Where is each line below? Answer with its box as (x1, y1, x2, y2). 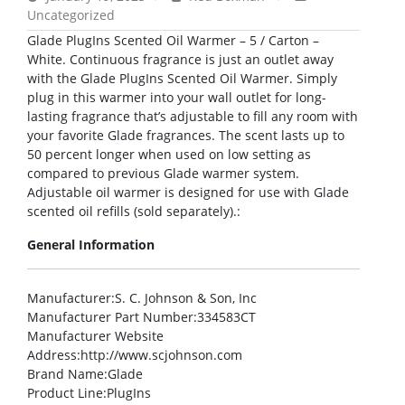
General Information (27, 236, 155, 254)
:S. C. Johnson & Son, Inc (111, 289, 257, 307)
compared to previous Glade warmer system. (27, 165, 299, 183)
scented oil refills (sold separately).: (27, 202, 240, 221)
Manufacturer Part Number (27, 308, 193, 326)
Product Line (27, 384, 103, 402)
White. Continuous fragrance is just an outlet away (27, 51, 334, 69)
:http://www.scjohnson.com (77, 346, 242, 364)
